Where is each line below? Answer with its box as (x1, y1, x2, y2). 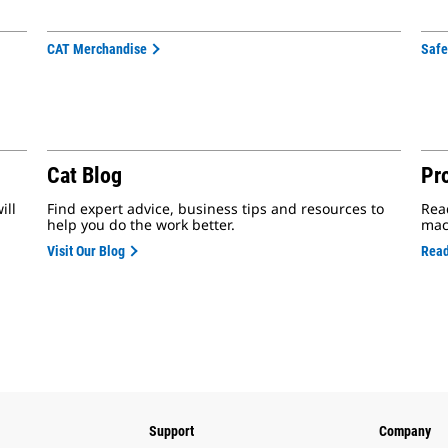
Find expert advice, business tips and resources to (47, 199, 385, 218)
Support (149, 423, 194, 439)
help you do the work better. (47, 215, 236, 234)
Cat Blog (47, 163, 123, 188)
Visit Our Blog (47, 243, 126, 259)
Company (379, 423, 431, 439)
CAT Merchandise (47, 41, 148, 57)
